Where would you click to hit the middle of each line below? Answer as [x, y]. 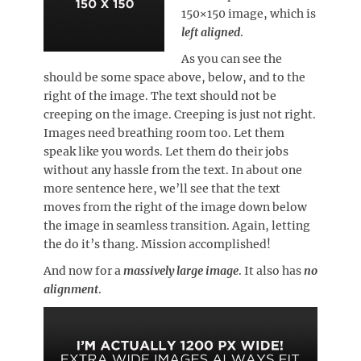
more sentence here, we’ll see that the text [162, 188]
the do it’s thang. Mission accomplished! [157, 244]
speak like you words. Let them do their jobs [166, 151]
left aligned [211, 32]
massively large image [181, 270]
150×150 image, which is [249, 13]
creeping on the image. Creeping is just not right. [180, 114]
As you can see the [232, 58]
